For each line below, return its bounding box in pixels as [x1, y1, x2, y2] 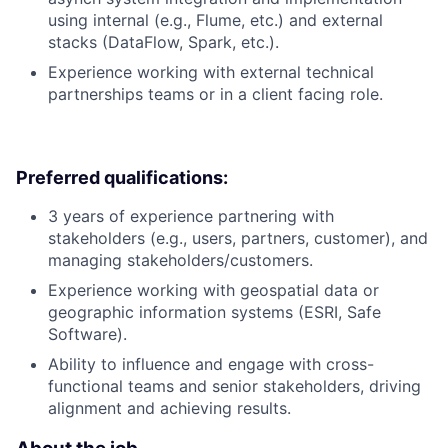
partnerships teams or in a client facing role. [48, 83, 383, 104]
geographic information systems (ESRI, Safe [48, 301, 381, 322]
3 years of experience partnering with [48, 205, 334, 226]
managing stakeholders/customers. [48, 249, 313, 270]
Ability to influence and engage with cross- [48, 353, 374, 374]
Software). [48, 323, 127, 344]
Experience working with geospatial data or [48, 279, 379, 300]
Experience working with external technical [48, 61, 374, 82]
